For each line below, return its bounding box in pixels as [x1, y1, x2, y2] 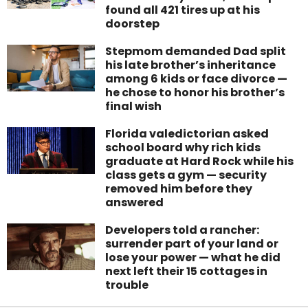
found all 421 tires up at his [105, 2, 261, 19]
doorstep [105, 16, 160, 32]
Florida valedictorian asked [105, 126, 269, 142]
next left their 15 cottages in [105, 263, 268, 280]
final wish [105, 98, 162, 115]
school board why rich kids [105, 140, 261, 156]
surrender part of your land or [105, 236, 279, 252]
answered [105, 195, 164, 211]
